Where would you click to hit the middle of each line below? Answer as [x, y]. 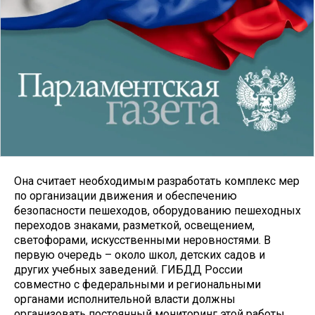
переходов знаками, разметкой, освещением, [134, 225]
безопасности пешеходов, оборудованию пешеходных [157, 210]
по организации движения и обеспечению [126, 195]
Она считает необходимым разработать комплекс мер [157, 181]
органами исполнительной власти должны [125, 299]
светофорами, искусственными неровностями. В [142, 240]
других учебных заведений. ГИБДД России [128, 269]
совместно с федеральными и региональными [137, 284]
